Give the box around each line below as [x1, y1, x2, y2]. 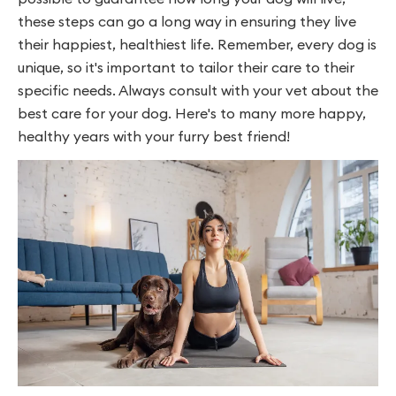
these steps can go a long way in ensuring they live [18, 11, 356, 30]
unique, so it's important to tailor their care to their [18, 57, 354, 76]
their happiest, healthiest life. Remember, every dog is [18, 34, 377, 53]
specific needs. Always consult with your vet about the [18, 80, 378, 99]
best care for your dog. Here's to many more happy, [18, 103, 366, 122]
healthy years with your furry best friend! [18, 126, 290, 145]
